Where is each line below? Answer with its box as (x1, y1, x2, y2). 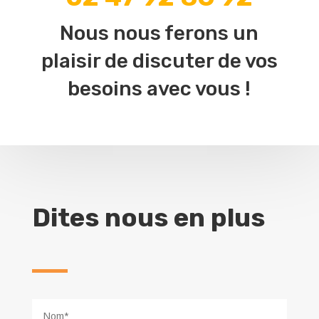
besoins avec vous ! (68, 76, 251, 100)
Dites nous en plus (31, 202, 265, 233)
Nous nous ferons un (60, 21, 259, 45)
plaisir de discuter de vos (41, 48, 278, 73)
